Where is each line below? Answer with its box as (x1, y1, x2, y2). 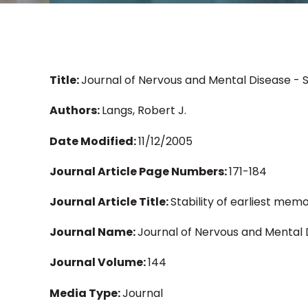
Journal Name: (49, 224, 137, 241)
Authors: (49, 102, 102, 119)
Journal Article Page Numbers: (49, 163, 229, 179)
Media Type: (49, 285, 122, 301)
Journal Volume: (49, 254, 148, 271)
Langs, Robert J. (102, 102, 186, 119)
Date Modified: (49, 133, 138, 149)
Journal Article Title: (49, 193, 170, 210)
